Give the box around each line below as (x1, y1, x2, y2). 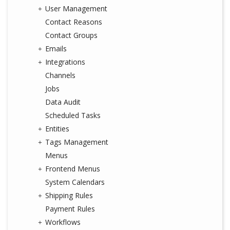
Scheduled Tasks (45, 110, 101, 120)
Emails (45, 44, 67, 53)
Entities (45, 124, 69, 133)
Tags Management (45, 137, 108, 147)
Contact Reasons (45, 17, 102, 27)
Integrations (45, 57, 85, 67)
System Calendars (45, 177, 105, 187)
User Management (45, 4, 107, 13)
